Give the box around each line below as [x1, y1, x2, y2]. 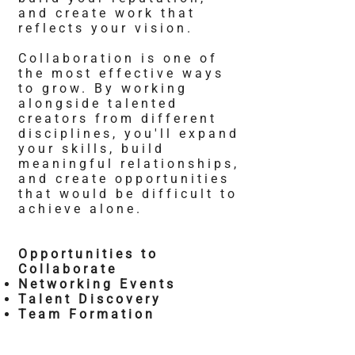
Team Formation [18, 307, 155, 322]
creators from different [18, 111, 217, 126]
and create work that [18, 6, 196, 21]
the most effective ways [18, 66, 224, 81]
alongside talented [18, 96, 178, 111]
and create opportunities [18, 171, 230, 186]
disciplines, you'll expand [18, 126, 239, 141]
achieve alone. [18, 201, 143, 216]
